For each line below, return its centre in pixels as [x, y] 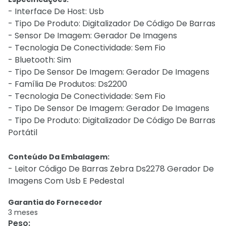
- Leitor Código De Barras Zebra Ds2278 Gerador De [111, 169]
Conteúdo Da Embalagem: [59, 157]
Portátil [23, 132]
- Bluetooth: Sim [40, 60]
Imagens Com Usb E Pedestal [66, 181]
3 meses [23, 212]
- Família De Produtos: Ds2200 [68, 84]
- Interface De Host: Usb [56, 11]
